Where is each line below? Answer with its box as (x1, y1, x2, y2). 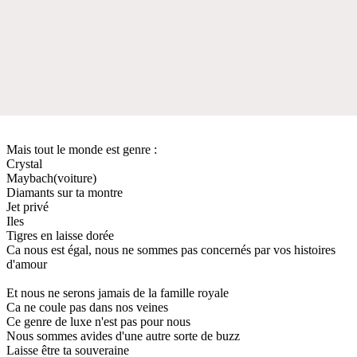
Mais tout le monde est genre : (6, 142, 157, 156)
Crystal (6, 156, 42, 171)
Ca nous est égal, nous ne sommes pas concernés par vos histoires (6, 242, 335, 257)
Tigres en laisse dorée (6, 228, 114, 242)
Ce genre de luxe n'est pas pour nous (6, 314, 190, 328)
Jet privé (6, 199, 49, 214)
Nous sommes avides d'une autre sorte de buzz (6, 328, 240, 343)
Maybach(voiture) (6, 171, 96, 185)
